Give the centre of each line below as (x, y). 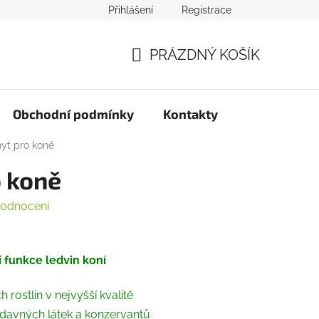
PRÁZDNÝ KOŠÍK (205, 55)
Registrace (206, 10)
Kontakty (190, 114)
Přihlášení (131, 10)
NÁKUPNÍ (162, 72)
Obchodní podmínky (73, 114)
